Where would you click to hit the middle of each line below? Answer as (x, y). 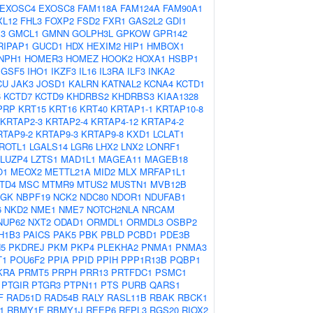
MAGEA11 (120, 159)
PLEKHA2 (118, 247)
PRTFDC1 (132, 272)
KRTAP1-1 (132, 109)
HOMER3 (44, 58)
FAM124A (140, 8)
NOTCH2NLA (113, 209)
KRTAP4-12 (115, 121)
